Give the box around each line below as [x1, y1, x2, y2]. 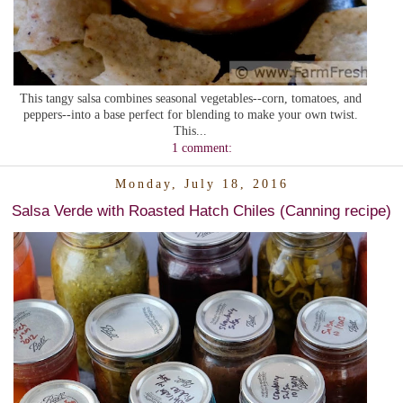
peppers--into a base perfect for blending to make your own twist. [22, 106, 358, 121]
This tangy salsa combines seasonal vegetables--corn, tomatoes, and [19, 90, 362, 105]
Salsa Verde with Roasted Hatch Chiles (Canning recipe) [12, 201, 391, 219]
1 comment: [171, 139, 232, 155]
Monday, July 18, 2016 [114, 176, 289, 192]
